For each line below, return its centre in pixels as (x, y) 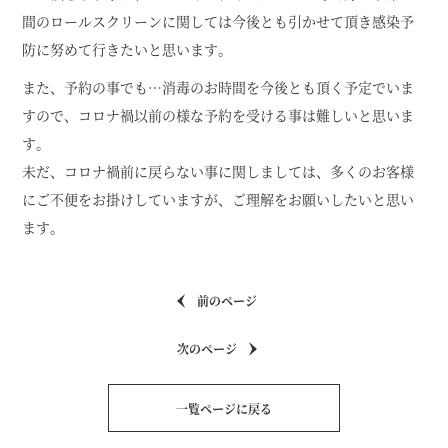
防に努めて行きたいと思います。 (127, 49)
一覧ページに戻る (224, 408)
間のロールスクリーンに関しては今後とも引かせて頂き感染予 (218, 21)
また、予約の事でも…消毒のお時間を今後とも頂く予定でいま (218, 87)
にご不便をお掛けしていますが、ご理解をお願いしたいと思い (218, 199)
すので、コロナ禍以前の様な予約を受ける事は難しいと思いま (218, 115)
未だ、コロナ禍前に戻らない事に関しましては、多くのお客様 (218, 171)
